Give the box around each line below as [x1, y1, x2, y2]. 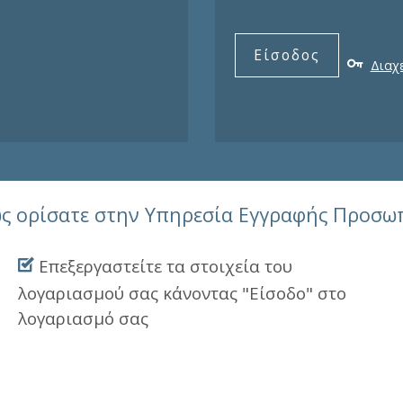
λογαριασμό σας [17, 307, 148, 330]
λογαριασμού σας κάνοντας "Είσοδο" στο [17, 282, 346, 305]
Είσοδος [253, 45, 320, 66]
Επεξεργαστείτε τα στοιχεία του [33, 255, 292, 278]
